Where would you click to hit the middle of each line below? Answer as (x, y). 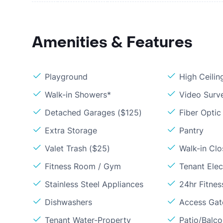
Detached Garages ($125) (93, 112)
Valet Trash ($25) (77, 148)
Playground (66, 77)
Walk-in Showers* (78, 95)
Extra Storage (71, 130)
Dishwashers (68, 202)
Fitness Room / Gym (83, 166)
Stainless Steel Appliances (94, 184)
